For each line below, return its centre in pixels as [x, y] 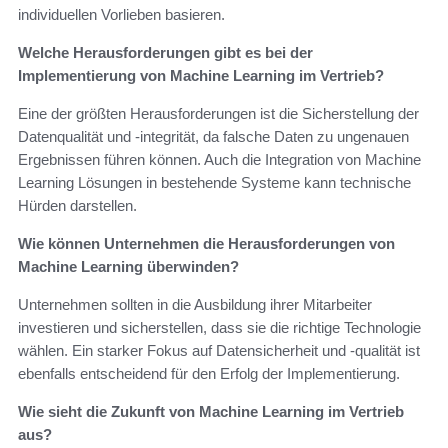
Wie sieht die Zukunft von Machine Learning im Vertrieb [211, 412]
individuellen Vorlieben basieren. [121, 15]
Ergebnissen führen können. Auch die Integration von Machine [219, 160]
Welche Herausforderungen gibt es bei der [165, 53]
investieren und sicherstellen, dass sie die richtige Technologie [219, 328]
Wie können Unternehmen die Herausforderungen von [206, 244]
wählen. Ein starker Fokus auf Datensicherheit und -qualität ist [219, 351]
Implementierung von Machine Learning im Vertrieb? [201, 76]
